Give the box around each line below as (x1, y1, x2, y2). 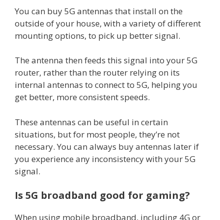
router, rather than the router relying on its (15, 67, 180, 79)
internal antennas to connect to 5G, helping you (15, 79, 197, 91)
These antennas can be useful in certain (15, 116, 168, 128)
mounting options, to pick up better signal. (15, 29, 180, 41)
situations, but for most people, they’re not (15, 128, 180, 140)
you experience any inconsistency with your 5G (15, 153, 195, 165)
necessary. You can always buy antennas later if (15, 140, 199, 152)
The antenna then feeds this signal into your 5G (15, 55, 197, 66)
